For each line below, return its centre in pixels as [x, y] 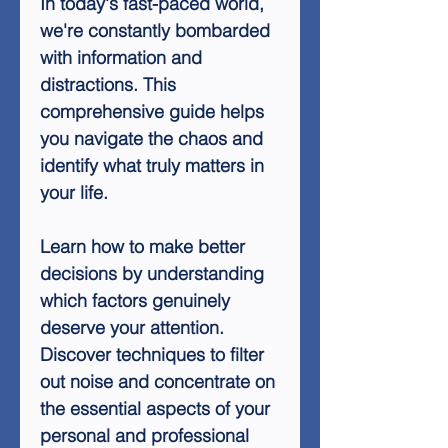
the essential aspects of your [155, 408]
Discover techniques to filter [152, 354]
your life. [74, 192]
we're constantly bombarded [155, 30]
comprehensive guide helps [152, 111]
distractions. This [108, 84]
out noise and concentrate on [157, 381]
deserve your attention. [132, 327]
